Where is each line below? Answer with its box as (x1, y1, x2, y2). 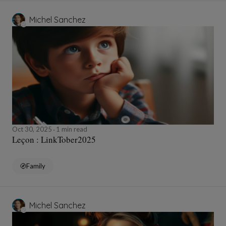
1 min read (54, 125, 87, 134)
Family (26, 162, 45, 171)
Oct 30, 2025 (12, 125, 53, 134)
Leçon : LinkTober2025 (12, 134, 96, 146)
